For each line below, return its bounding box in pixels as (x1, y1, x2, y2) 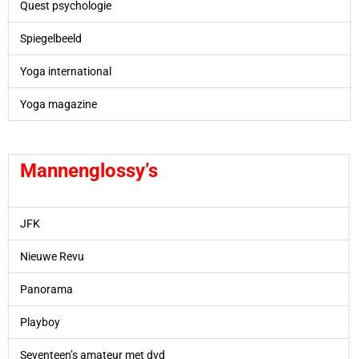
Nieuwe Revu (19, 249, 84, 263)
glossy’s (88, 159, 158, 182)
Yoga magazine (19, 98, 97, 111)
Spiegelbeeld (19, 32, 82, 46)
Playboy (19, 315, 60, 329)
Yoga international (19, 65, 111, 79)
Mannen (19, 159, 89, 182)
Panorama (19, 282, 73, 296)
